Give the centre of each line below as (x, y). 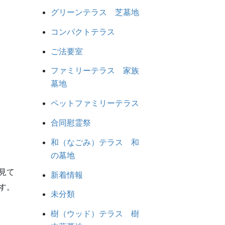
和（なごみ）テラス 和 (95, 142)
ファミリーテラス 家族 (95, 71)
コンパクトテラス (83, 32)
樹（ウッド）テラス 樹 (95, 214)
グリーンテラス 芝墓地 (95, 12)
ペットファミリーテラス (95, 103)
